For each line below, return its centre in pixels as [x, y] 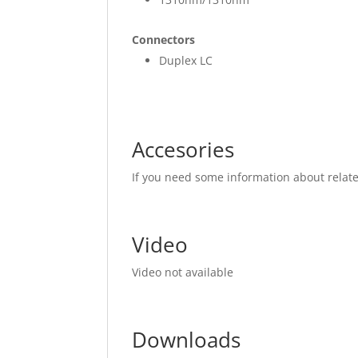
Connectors [164, 40]
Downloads [187, 340]
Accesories [183, 149]
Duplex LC [186, 60]
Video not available [183, 272]
